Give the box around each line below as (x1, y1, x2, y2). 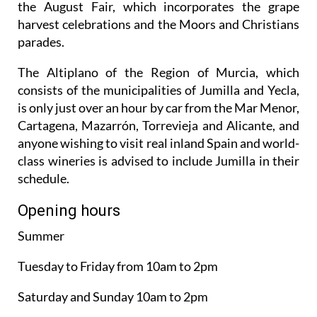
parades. (18, 34, 64, 50)
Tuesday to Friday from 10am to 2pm (18, 258, 218, 275)
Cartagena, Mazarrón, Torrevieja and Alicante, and (18, 117, 299, 134)
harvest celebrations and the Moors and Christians (18, 16, 299, 33)
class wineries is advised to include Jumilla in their (18, 153, 299, 169)
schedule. (18, 171, 69, 187)
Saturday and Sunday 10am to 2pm (18, 289, 208, 305)
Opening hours (18, 202, 120, 220)
